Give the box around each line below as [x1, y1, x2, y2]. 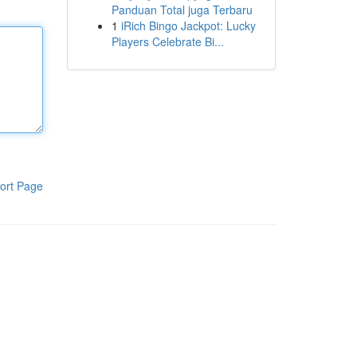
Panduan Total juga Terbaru [111, 2, 253, 18]
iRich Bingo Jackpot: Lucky [120, 18, 256, 33]
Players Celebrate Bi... [111, 33, 224, 49]
